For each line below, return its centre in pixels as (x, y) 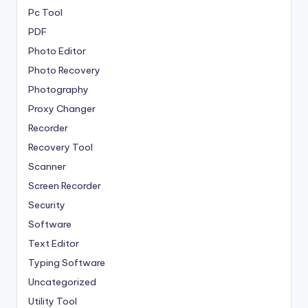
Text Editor (54, 244)
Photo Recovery (64, 70)
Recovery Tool (60, 147)
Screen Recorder (65, 186)
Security (47, 205)
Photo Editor (57, 51)
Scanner (47, 167)
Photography (58, 90)
